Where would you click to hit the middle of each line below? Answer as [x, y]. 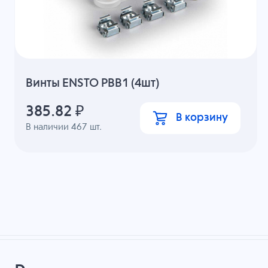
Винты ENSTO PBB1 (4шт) [93, 84]
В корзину [202, 118]
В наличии [49, 127]
